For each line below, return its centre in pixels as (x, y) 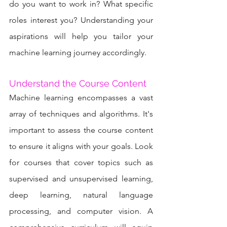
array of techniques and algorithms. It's (81, 113)
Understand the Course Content (78, 83)
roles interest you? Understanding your (81, 20)
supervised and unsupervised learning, (81, 178)
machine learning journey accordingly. (78, 52)
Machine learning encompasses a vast (81, 97)
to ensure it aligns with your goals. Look (81, 146)
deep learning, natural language (81, 195)
